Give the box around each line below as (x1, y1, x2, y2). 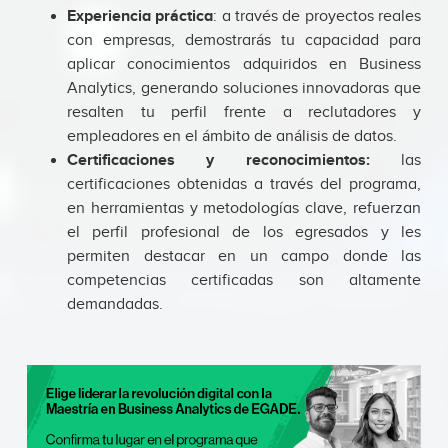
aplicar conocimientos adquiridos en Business (67, 55, 421, 75)
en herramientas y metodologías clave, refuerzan (67, 199, 421, 219)
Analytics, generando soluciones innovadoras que (67, 79, 421, 99)
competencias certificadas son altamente (67, 271, 421, 291)
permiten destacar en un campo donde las (67, 247, 421, 267)
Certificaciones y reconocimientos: (67, 151, 401, 171)
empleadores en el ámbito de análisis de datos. (67, 127, 397, 147)
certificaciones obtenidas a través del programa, (67, 175, 421, 195)
